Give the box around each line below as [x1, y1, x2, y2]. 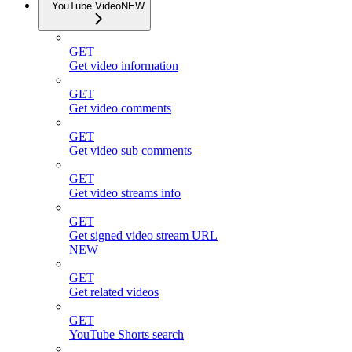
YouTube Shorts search [69, 328, 184, 341]
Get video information [69, 59, 178, 72]
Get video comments [69, 101, 171, 115]
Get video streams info [69, 186, 181, 200]
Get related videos [69, 285, 159, 299]
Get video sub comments [69, 144, 192, 157]
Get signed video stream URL [69, 229, 218, 242]
